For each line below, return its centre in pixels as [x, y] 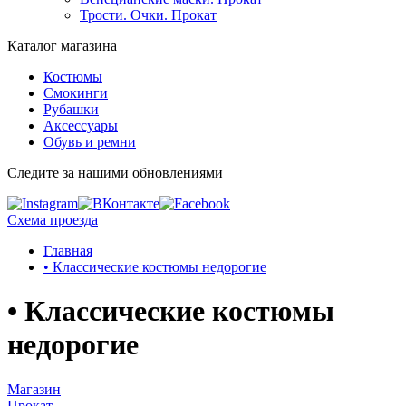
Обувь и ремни [90, 142]
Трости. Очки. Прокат [148, 15]
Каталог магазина [62, 46]
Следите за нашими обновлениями [115, 173]
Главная [68, 251]
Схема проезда [53, 220]
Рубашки [71, 109]
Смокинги [76, 93]
